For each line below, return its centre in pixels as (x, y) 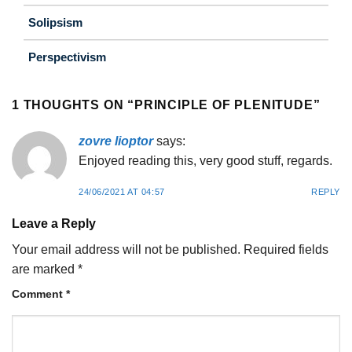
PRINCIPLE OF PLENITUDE (224, 104)
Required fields (286, 249)
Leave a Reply (55, 223)
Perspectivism (67, 57)
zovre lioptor (116, 141)
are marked (45, 269)
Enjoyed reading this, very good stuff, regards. (205, 160)
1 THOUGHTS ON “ (73, 104)
